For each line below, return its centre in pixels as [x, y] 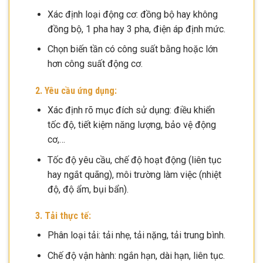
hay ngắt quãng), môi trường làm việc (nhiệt [134, 174]
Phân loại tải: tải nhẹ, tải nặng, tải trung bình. [136, 235]
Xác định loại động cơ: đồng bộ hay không [132, 14]
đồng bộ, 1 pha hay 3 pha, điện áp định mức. [136, 29]
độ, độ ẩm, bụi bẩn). [88, 189]
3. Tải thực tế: [63, 216]
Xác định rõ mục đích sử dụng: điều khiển [131, 110]
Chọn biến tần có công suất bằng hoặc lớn [132, 49]
